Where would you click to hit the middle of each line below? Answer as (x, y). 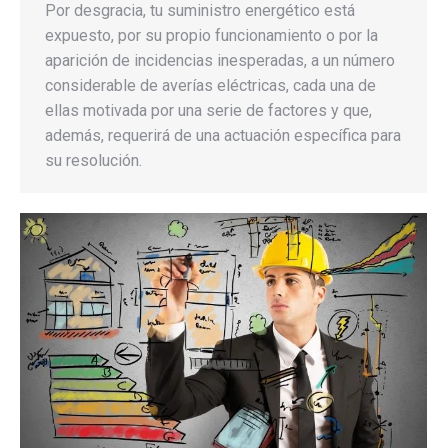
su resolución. (93, 161)
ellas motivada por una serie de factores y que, (208, 111)
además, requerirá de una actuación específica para (223, 136)
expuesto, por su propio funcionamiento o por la (211, 36)
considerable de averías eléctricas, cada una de (210, 86)
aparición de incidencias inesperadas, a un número (220, 61)
